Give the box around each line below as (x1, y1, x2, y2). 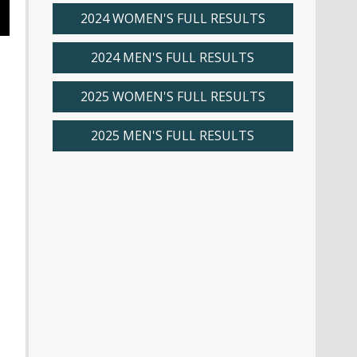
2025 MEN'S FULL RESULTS (91, 127, 254, 145)
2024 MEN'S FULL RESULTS (91, 49, 254, 67)
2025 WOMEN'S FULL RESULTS (80, 88, 265, 106)
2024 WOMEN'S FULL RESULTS (80, 10, 265, 28)
